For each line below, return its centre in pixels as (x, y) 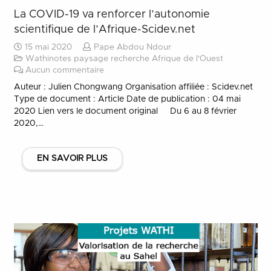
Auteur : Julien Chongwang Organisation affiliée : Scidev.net (133, 87)
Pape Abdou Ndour (132, 47)
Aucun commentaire (64, 70)
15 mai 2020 (47, 47)
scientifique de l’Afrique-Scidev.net (104, 29)
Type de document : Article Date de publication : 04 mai (127, 99)
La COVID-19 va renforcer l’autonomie (112, 14)
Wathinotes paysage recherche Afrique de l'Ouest (124, 59)
